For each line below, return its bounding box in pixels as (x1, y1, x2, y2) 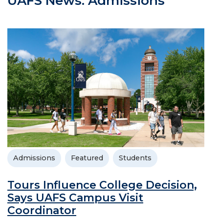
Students (119, 153, 152, 163)
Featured (71, 153, 103, 163)
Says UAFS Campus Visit (7, 191, 143, 205)
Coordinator (7, 204, 76, 218)
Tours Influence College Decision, (7, 178, 197, 192)
